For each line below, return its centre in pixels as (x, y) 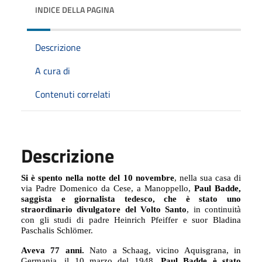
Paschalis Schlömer (56, 230)
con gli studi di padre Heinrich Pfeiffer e (107, 220)
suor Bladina (217, 220)
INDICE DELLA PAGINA (75, 9)
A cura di (53, 70)
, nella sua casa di (208, 177)
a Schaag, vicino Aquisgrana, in (174, 250)
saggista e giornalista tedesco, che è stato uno (131, 199)
